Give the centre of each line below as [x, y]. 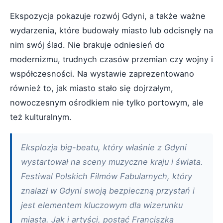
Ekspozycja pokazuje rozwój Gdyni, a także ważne [108, 16]
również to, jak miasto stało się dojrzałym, [92, 88]
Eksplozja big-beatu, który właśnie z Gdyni [104, 147]
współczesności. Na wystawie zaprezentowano [102, 73]
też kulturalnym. [41, 117]
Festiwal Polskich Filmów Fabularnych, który [107, 176]
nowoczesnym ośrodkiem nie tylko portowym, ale [107, 102]
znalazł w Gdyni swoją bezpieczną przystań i [108, 190]
